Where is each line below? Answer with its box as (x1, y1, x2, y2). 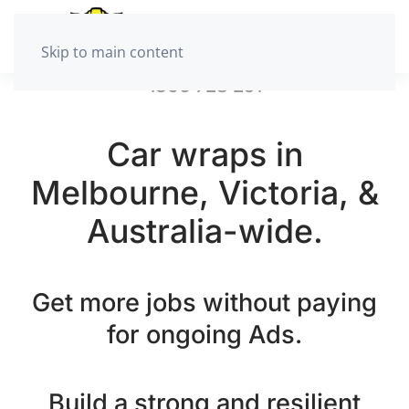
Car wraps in (106, 134, 303, 174)
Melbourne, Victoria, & (30, 173, 379, 213)
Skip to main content (41, 42, 184, 62)
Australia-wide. (86, 211, 323, 251)
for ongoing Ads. (107, 320, 302, 350)
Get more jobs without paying (32, 288, 377, 318)
